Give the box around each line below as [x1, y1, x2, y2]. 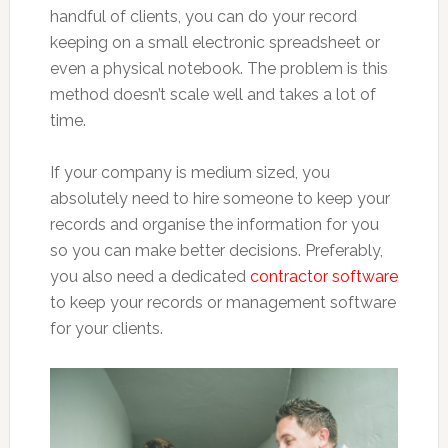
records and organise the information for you [49, 214, 379, 234]
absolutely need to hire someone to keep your [49, 188, 390, 208]
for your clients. [49, 318, 163, 338]
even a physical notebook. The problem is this [49, 58, 388, 78]
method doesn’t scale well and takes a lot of [49, 84, 376, 104]
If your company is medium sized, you [49, 162, 330, 182]
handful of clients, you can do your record [49, 6, 357, 26]
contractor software [249, 266, 398, 286]
